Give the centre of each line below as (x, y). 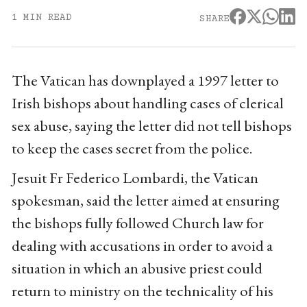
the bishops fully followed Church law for (137, 223)
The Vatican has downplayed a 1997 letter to (145, 81)
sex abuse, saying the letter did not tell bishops (151, 126)
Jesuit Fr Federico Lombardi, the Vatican (135, 178)
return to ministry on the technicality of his (142, 291)
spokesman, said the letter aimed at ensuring (145, 200)
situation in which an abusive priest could (137, 268)
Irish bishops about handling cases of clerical (147, 103)
